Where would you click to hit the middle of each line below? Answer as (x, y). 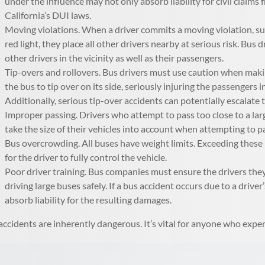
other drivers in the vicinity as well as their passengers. (114, 58)
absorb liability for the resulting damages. (88, 200)
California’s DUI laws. (48, 15)
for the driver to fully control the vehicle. (86, 157)
